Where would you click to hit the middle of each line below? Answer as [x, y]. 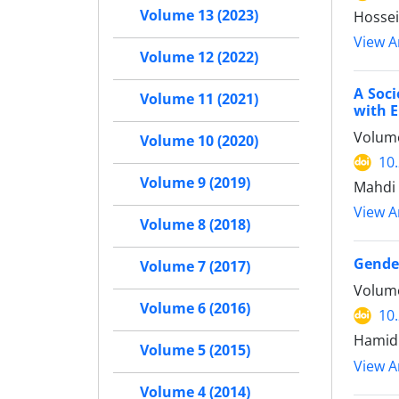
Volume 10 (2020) [199, 141]
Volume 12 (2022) [199, 57]
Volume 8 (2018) [195, 224]
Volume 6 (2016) [195, 308]
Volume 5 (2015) [195, 350]
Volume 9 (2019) [195, 183]
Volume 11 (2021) [199, 99]
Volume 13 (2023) [199, 15]
